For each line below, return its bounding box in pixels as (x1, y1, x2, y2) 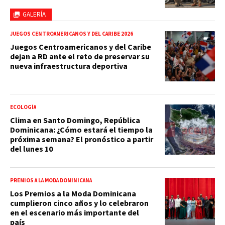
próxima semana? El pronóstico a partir (10, 134, 153, 146)
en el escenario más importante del (10, 207, 139, 219)
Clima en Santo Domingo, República (10, 115, 140, 127)
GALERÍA (23, 10, 46, 20)
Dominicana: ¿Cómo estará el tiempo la (10, 125, 153, 136)
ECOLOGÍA (10, 103, 36, 111)
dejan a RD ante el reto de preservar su (10, 51, 150, 63)
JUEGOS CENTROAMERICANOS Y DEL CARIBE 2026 (10, 30, 133, 38)
